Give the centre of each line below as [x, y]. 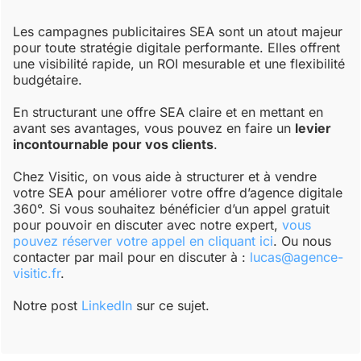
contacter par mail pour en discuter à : [132, 257]
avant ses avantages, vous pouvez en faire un [154, 129]
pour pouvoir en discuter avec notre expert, [148, 225]
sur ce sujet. [171, 306]
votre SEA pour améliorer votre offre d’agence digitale [178, 193]
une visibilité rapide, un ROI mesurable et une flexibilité [179, 64]
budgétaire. [48, 80]
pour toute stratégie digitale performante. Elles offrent [177, 48]
